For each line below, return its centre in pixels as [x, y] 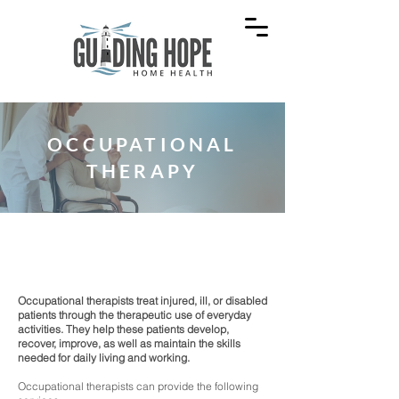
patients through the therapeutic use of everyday [134, 315]
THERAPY [142, 171]
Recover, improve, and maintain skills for [142, 234]
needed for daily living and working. [104, 358]
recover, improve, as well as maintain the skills [129, 343]
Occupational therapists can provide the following [138, 386]
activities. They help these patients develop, [123, 329]
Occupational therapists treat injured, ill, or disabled [142, 301]
